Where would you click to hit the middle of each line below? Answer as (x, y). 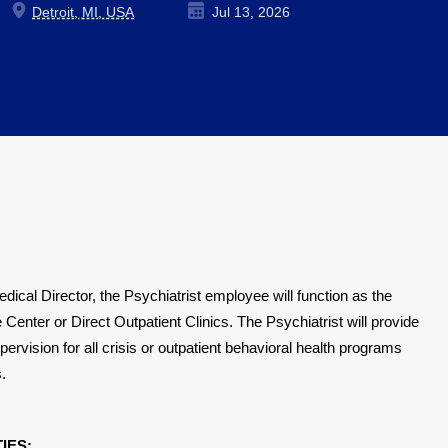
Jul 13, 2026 (249, 12)
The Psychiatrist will (304, 321)
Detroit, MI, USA (83, 12)
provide (395, 321)
